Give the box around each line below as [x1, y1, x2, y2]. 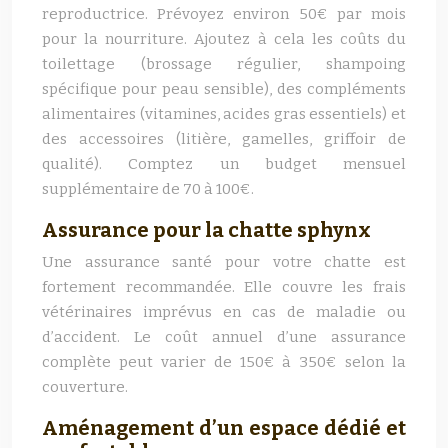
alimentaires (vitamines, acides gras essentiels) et [42, 105, 406, 123]
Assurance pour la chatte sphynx [42, 218, 371, 242]
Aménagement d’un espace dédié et [42, 416, 406, 440]
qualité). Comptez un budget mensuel [42, 155, 406, 173]
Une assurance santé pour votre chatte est [42, 253, 406, 271]
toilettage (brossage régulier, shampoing [42, 55, 406, 73]
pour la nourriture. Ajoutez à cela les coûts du [42, 30, 406, 48]
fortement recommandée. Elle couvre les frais [42, 278, 406, 296]
